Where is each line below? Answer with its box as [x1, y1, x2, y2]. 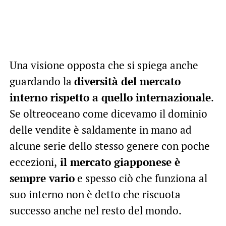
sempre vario [9, 171, 75, 185]
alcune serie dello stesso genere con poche [9, 138, 210, 153]
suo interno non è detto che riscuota [9, 187, 181, 201]
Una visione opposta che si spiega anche [9, 58, 198, 72]
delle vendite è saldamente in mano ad [9, 122, 192, 137]
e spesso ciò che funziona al [74, 171, 207, 185]
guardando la [9, 74, 74, 88]
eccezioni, [9, 154, 57, 169]
